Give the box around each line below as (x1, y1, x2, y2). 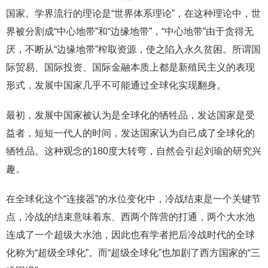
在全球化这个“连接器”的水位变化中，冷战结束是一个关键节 (6, 194, 261, 205)
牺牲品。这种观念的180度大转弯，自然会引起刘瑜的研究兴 (6, 146, 261, 157)
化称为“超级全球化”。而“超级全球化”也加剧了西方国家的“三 (6, 248, 260, 258)
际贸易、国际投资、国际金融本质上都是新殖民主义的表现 (6, 62, 255, 73)
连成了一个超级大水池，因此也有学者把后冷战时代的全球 (6, 230, 255, 240)
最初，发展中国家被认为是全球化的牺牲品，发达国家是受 (6, 110, 255, 121)
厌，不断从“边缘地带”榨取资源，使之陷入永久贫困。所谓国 (6, 44, 261, 55)
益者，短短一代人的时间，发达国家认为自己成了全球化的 (6, 128, 255, 139)
